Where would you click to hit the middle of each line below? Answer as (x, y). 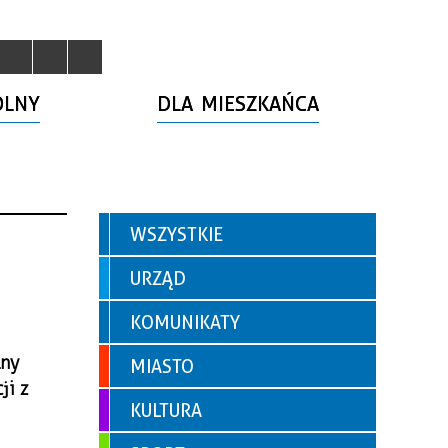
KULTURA (166, 410)
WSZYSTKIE (176, 234)
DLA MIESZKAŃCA (238, 104)
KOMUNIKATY (185, 322)
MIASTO (162, 366)
